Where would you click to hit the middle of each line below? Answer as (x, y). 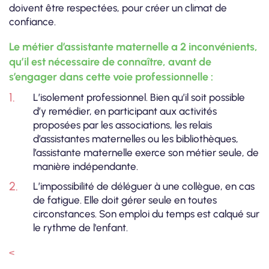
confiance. (32, 21)
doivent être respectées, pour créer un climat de (118, 8)
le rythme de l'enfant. (80, 227)
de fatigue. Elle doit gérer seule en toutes (125, 200)
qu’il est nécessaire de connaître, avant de (110, 62)
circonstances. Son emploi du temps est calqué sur (146, 213)
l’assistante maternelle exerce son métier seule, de (146, 152)
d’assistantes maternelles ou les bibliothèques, (136, 138)
